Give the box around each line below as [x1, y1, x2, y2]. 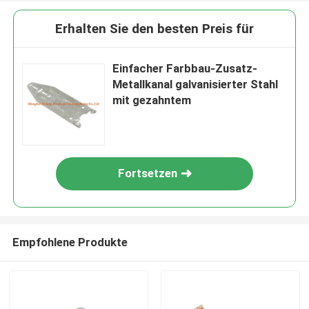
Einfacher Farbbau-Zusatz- [112, 61, 258, 76]
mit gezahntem [112, 93, 192, 108]
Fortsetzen [118, 166, 178, 181]
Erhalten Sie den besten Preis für [55, 21, 254, 37]
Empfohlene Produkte [12, 235, 128, 249]
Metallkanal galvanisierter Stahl [112, 77, 279, 92]
